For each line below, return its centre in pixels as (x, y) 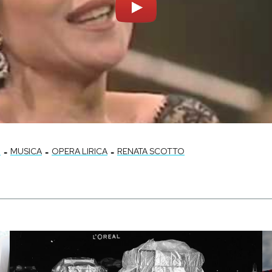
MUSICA (26, 151)
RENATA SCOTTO (151, 151)
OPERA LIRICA (80, 151)
